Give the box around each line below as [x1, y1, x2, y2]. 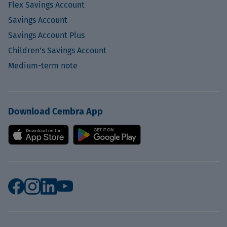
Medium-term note [8, 61, 78, 70]
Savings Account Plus [8, 30, 85, 40]
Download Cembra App [8, 106, 103, 117]
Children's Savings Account [8, 46, 106, 55]
